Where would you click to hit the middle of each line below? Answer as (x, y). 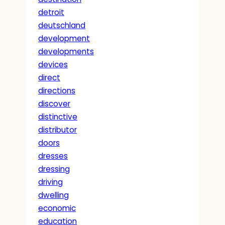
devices (53, 64)
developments (66, 51)
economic (57, 208)
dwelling (53, 195)
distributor (58, 130)
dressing (54, 169)
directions (57, 90)
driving (50, 182)
